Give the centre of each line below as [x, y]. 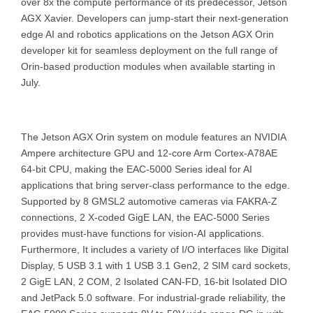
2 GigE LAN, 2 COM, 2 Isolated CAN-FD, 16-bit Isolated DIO [154, 281]
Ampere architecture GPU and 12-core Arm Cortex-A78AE [149, 153]
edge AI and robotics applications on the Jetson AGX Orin [147, 34]
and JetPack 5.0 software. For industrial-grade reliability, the [153, 297]
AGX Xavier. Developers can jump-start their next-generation [155, 18]
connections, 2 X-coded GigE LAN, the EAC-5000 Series [145, 217]
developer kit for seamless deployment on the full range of [149, 50]
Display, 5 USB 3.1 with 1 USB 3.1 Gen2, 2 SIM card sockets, [156, 265]
